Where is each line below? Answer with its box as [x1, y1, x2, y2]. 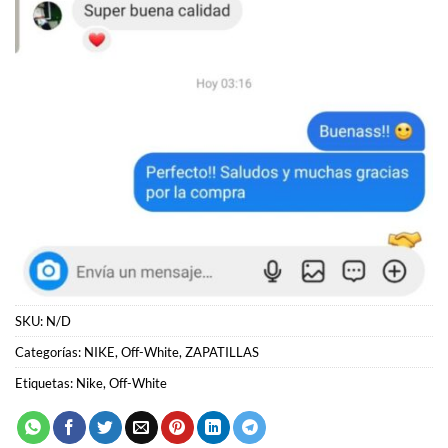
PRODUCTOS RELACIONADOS [15, 421, 259, 441]
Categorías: [15, 222, 84, 239]
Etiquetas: [15, 253, 76, 270]
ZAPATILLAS [185, 222, 259, 239]
